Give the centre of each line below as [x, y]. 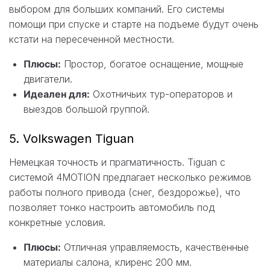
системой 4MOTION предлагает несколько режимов [130, 177]
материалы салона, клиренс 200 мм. [108, 262]
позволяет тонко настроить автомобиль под [112, 207]
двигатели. [48, 79]
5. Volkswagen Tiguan [71, 138]
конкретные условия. [57, 222]
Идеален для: [57, 94]
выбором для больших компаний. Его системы [117, 9]
